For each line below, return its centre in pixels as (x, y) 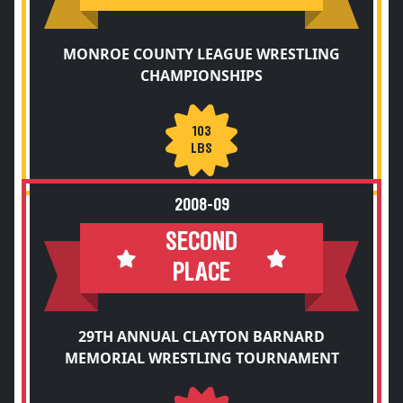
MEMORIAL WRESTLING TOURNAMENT (201, 358)
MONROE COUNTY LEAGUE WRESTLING (201, 54)
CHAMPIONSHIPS (201, 76)
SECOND (201, 242)
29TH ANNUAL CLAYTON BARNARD (201, 336)
